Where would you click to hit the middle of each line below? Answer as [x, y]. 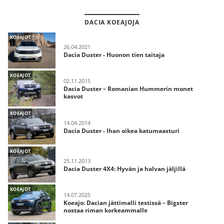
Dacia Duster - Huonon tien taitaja [114, 54]
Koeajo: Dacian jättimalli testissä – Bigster [126, 203]
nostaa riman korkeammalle [105, 210]
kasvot [73, 96]
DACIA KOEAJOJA [112, 22]
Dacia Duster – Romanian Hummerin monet [128, 89]
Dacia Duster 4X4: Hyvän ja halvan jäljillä [124, 168]
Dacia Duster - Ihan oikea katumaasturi [121, 130]
